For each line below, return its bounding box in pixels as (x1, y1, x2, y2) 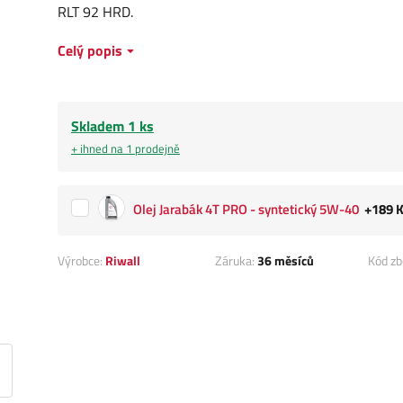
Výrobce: (58, 251, 105, 271)
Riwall (105, 251, 140, 271)
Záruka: (215, 251, 258, 271)
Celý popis (58, 40, 122, 62)
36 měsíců (257, 251, 315, 271)
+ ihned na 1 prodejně (71, 139, 180, 158)
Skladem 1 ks (71, 115, 154, 138)
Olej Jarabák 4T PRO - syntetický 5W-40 (133, 198, 359, 219)
